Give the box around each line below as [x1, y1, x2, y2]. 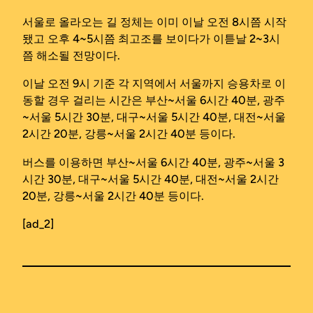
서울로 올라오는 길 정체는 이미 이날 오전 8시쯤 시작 [22, 14, 286, 29]
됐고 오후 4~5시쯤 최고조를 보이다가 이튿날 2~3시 [22, 31, 280, 45]
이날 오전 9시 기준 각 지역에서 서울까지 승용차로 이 [22, 76, 286, 91]
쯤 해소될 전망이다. [22, 48, 120, 62]
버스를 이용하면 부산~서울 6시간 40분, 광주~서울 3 [22, 154, 284, 169]
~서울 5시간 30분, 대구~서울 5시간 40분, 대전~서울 [22, 110, 286, 124]
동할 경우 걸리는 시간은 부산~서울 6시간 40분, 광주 [22, 93, 285, 108]
